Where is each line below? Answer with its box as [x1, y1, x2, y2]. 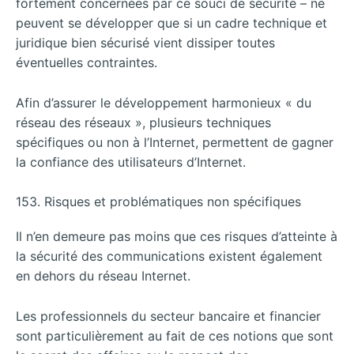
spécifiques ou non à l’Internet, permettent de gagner [16, 134, 333, 150]
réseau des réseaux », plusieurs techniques [16, 114, 271, 130]
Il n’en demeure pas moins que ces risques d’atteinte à [16, 228, 337, 245]
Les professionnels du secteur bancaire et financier [16, 307, 321, 324]
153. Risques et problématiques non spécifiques [16, 194, 301, 210]
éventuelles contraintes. [16, 55, 157, 71]
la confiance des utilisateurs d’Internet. [16, 153, 246, 170]
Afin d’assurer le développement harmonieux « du [16, 94, 311, 111]
